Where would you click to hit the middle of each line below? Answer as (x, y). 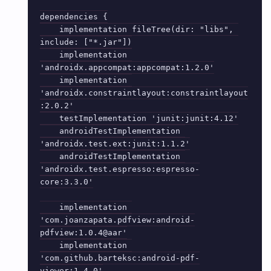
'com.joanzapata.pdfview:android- (117, 220)
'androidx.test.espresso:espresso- (120, 169)
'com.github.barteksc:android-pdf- (120, 258)
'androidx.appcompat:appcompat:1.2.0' (127, 67)
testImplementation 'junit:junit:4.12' (50, 118)
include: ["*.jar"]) (86, 42)
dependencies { (74, 16)
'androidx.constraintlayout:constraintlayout (144, 93)
